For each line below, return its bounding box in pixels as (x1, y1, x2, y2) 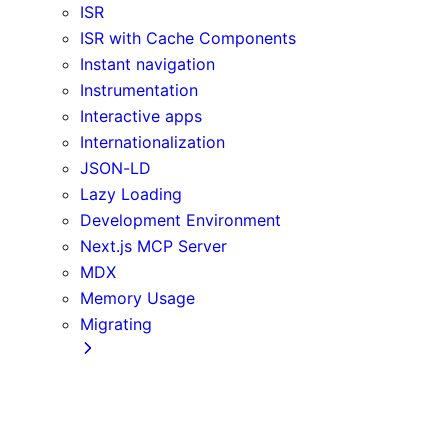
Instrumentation (80, 79, 198, 100)
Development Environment (80, 209, 281, 230)
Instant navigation (80, 53, 215, 74)
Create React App (120, 391, 255, 412)
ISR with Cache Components (80, 27, 296, 48)
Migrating (80, 313, 152, 334)
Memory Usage (80, 287, 195, 308)
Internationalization (80, 131, 225, 152)
